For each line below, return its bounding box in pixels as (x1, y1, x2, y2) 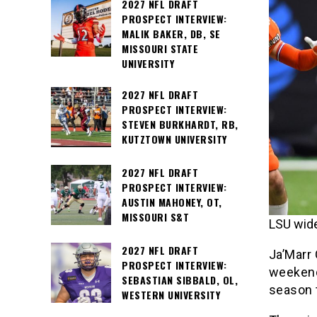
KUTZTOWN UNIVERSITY (122, 132, 227, 147)
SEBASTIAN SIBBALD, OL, (122, 272, 238, 288)
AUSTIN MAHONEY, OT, (122, 195, 222, 210)
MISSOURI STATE (122, 41, 198, 56)
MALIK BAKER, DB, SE (122, 26, 221, 41)
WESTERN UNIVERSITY (122, 287, 220, 303)
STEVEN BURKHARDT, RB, (122, 117, 238, 132)
